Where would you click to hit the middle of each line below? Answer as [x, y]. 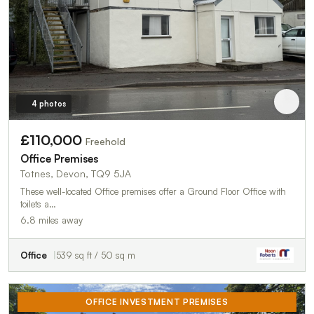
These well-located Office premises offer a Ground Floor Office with [153, 191]
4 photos [48, 103]
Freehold [105, 141]
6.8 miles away [52, 220]
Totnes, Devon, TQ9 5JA [76, 173]
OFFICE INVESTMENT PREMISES [157, 301]
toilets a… [38, 204]
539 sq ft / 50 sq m [96, 255]
